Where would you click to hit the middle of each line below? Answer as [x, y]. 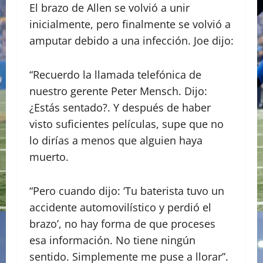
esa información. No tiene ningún [112, 240]
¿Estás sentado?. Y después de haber [120, 108]
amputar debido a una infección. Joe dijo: [131, 41]
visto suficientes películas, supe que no [127, 124]
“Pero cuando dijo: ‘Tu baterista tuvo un [127, 191]
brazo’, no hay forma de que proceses [122, 224]
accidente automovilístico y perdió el [120, 208]
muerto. [49, 157]
